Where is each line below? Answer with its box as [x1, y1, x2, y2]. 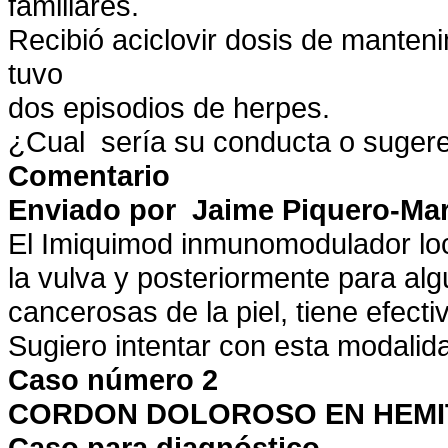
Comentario [8, 159, 170, 192]
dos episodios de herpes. [8, 91, 330, 124]
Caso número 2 [8, 363, 218, 396]
